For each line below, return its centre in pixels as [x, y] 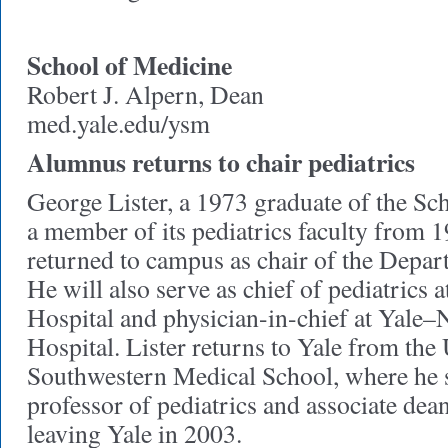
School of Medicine [129, 65]
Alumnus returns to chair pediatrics [221, 162]
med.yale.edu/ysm [118, 123]
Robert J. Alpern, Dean [145, 94]
